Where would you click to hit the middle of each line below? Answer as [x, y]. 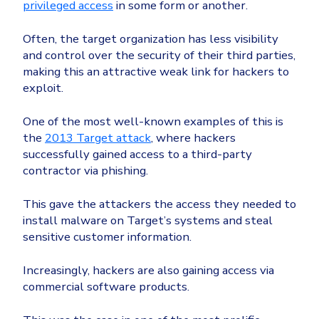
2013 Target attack [98, 138]
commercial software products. [106, 287]
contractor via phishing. [85, 171]
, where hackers [193, 138]
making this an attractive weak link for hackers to [156, 72]
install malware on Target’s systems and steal [148, 221]
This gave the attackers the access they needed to [159, 204]
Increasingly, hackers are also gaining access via [148, 271]
